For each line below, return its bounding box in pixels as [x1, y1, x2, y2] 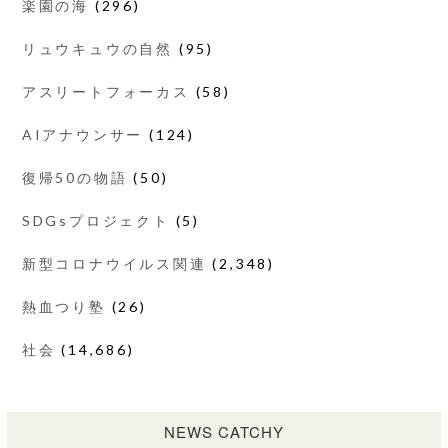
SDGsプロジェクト [21, 211, 170, 229]
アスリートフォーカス [21, 82, 190, 100]
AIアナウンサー [21, 125, 144, 143]
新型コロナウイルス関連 [21, 254, 207, 272]
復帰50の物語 [21, 168, 128, 186]
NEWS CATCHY [163, 420, 284, 442]
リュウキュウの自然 [21, 39, 173, 57]
